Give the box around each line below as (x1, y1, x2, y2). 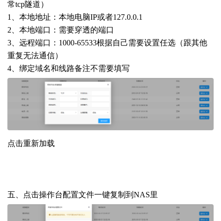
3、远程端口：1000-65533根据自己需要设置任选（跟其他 (7, 38, 207, 47)
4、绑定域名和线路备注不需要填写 (7, 64, 130, 73)
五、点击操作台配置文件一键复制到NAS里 (7, 190, 158, 199)
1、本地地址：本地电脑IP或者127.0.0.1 (7, 12, 143, 21)
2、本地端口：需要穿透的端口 (7, 25, 114, 34)
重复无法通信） (7, 51, 63, 60)
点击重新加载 (7, 139, 55, 148)
